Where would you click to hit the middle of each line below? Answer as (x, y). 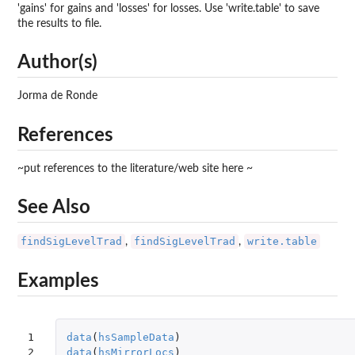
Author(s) (57, 63)
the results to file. (59, 23)
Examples (58, 281)
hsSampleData (136, 337)
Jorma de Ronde (57, 96)
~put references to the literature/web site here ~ (135, 168)
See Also (54, 208)
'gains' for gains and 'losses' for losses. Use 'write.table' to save (168, 8)
